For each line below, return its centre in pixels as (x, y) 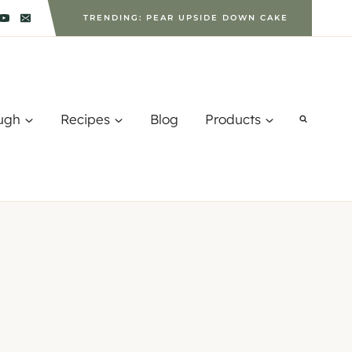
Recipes (85, 119)
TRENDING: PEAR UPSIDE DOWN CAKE (186, 18)
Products (233, 119)
